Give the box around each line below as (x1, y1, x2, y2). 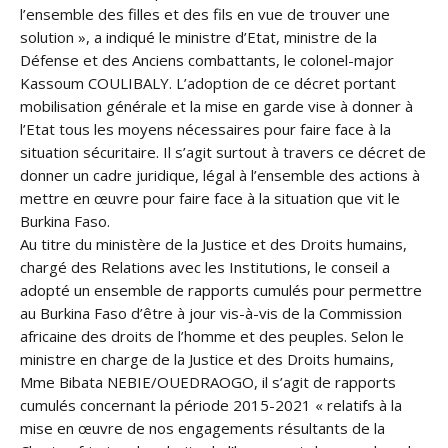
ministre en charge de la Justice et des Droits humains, (20, 349, 394, 369)
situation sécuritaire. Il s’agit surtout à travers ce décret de (20, 142, 426, 162)
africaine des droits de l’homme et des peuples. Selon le (20, 326, 404, 346)
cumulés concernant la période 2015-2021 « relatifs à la (20, 395, 402, 415)
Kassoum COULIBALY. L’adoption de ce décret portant (20, 73, 396, 93)
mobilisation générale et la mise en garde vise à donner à (20, 96, 413, 116)
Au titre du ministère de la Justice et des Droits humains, (20, 234, 407, 254)
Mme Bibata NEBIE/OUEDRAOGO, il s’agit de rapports (20, 372, 396, 392)
